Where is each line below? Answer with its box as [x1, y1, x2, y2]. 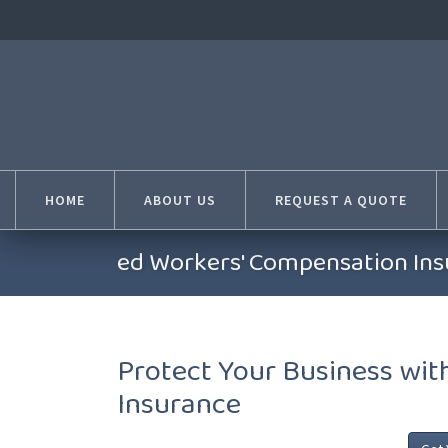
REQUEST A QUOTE [275, 191, 407, 209]
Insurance [117, 381, 241, 429]
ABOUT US [144, 191, 216, 209]
